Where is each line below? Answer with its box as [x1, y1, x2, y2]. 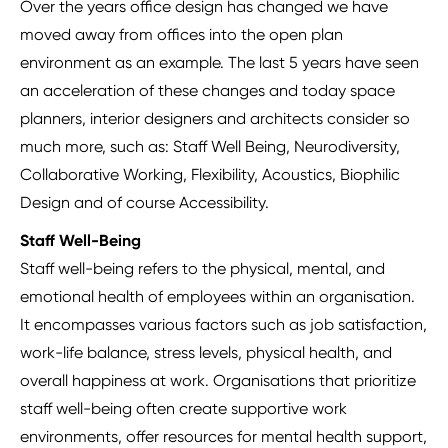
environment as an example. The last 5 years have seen [20, 53, 419, 73]
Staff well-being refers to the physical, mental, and [20, 259, 385, 279]
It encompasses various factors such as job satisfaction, [20, 315, 427, 335]
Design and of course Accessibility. [20, 193, 269, 213]
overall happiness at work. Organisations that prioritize [20, 371, 416, 391]
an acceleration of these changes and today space [20, 81, 395, 101]
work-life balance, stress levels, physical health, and [20, 343, 392, 363]
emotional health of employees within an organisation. [20, 287, 415, 307]
